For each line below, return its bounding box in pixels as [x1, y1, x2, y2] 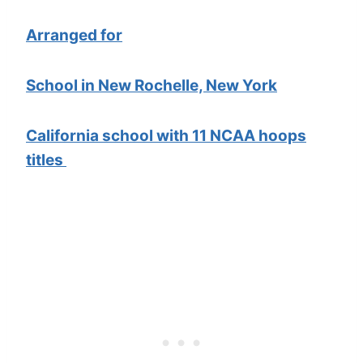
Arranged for [26, 25, 122, 45]
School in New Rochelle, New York [26, 75, 277, 95]
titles [26, 150, 66, 169]
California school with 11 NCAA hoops [26, 126, 306, 145]
